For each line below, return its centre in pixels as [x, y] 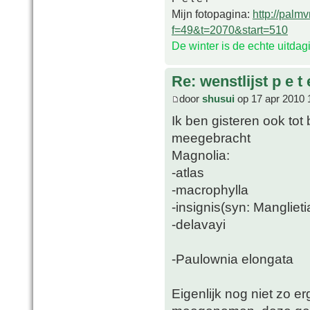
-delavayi [199, 225]
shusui [218, 99]
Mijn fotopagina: [212, 13]
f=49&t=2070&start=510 [230, 29]
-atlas [188, 173]
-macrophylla [210, 190]
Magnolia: [201, 155]
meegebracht [211, 138]
